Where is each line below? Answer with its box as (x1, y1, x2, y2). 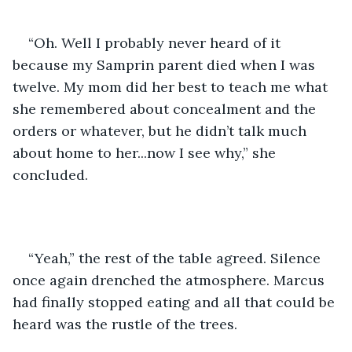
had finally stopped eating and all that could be (13, 292, 339, 311)
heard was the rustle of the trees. (13, 314, 237, 333)
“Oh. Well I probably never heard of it (28, 33, 284, 52)
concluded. (13, 165, 88, 184)
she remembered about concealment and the (13, 99, 320, 118)
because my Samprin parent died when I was (13, 55, 319, 74)
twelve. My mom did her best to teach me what (13, 77, 332, 96)
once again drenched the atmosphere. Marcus (13, 270, 328, 289)
